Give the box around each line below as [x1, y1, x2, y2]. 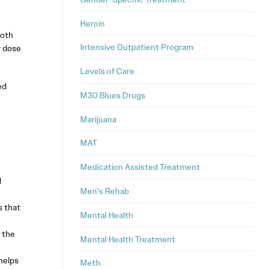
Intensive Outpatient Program [80, 42, 193, 53]
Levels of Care [80, 66, 134, 77]
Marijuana [80, 113, 116, 125]
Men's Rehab [80, 186, 129, 197]
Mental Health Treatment [80, 233, 175, 245]
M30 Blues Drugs [80, 89, 145, 101]
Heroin [80, 17, 105, 29]
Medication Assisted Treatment [80, 162, 200, 173]
